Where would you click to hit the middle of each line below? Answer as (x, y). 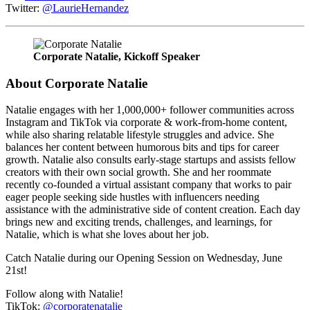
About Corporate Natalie (76, 83)
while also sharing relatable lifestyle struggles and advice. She (140, 135)
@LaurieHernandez (85, 8)
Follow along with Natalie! (64, 294)
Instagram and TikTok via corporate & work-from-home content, (146, 122)
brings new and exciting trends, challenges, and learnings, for (139, 222)
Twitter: (24, 8)
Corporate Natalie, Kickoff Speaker (117, 56)
